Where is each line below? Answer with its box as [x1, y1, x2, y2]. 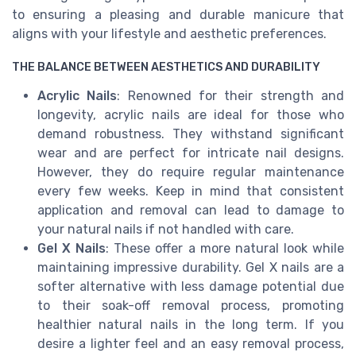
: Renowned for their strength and [117, 87, 345, 103]
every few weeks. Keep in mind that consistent [37, 183, 344, 199]
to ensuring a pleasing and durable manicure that [12, 7, 344, 23]
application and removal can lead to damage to [37, 202, 344, 218]
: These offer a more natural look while [106, 240, 345, 256]
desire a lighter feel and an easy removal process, [37, 335, 344, 351]
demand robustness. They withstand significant [37, 126, 344, 141]
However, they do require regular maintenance [37, 164, 344, 180]
